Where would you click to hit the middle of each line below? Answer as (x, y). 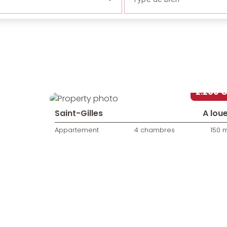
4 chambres (154, 130)
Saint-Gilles (79, 113)
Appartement (77, 130)
